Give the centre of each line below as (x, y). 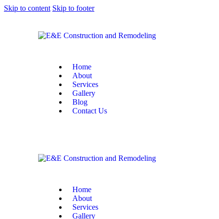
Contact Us (90, 111)
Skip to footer (73, 8)
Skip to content (27, 8)
